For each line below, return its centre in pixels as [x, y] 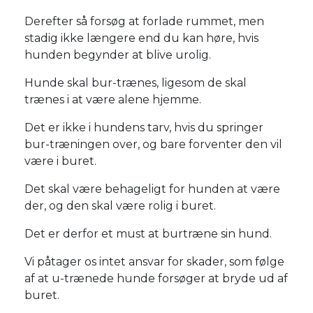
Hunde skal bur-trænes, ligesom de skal [136, 82]
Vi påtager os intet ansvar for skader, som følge [154, 261]
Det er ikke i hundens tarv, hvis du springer [144, 127]
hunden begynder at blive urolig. [118, 54]
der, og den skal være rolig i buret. [120, 205]
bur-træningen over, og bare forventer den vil [153, 144]
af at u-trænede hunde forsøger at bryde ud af [156, 278]
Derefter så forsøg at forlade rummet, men [144, 21]
